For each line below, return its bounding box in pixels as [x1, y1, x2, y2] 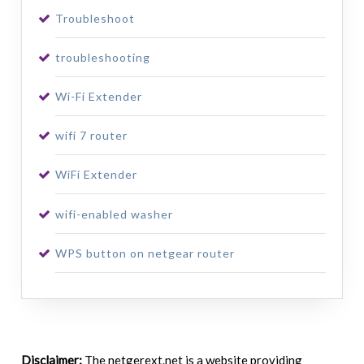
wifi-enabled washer [54, 206, 173, 221]
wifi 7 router [54, 128, 128, 143]
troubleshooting [54, 50, 150, 64]
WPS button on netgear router [54, 245, 235, 260]
